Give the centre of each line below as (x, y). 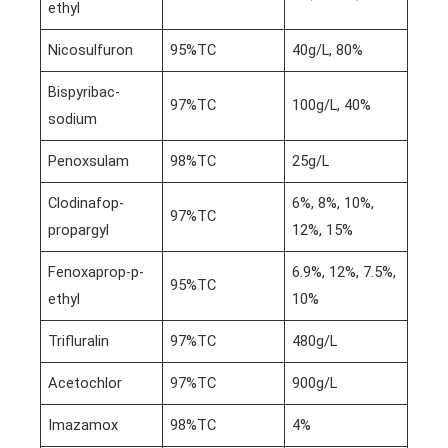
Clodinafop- (86, 203)
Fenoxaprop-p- (96, 272)
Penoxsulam (89, 161)
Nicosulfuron (91, 50)
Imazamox (83, 425)
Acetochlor (85, 383)
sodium (73, 119)
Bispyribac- (84, 92)
